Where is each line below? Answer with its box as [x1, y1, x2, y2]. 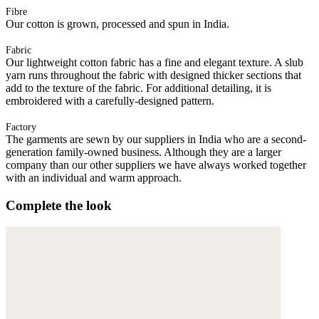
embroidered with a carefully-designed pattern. [6, 94, 214, 107]
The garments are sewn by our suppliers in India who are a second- [6, 132, 306, 145]
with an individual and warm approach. [6, 171, 182, 184]
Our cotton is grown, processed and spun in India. [6, 17, 229, 30]
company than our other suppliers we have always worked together [6, 158, 306, 171]
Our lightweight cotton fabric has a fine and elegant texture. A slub [6, 56, 303, 68]
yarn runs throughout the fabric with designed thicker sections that [6, 68, 301, 81]
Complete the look [6, 197, 112, 213]
